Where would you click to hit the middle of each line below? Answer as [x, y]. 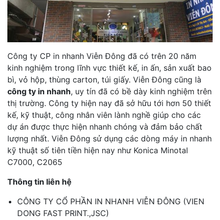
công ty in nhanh [39, 92]
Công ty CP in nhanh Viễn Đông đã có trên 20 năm [102, 56]
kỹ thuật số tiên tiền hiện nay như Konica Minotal [98, 151]
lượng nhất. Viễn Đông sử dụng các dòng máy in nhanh [110, 139]
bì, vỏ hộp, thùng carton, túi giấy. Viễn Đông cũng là [104, 80]
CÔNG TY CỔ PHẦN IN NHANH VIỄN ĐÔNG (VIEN [111, 202]
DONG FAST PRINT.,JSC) [63, 213]
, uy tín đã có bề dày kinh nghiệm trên [141, 92]
